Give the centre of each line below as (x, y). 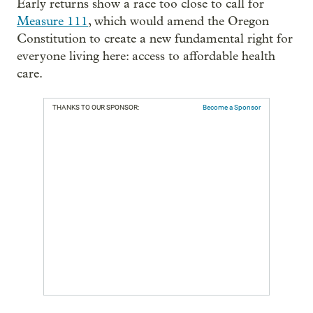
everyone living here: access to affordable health (146, 56)
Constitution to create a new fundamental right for (155, 38)
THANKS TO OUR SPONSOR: (96, 107)
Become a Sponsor (232, 107)
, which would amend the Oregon (179, 21)
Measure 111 (52, 21)
